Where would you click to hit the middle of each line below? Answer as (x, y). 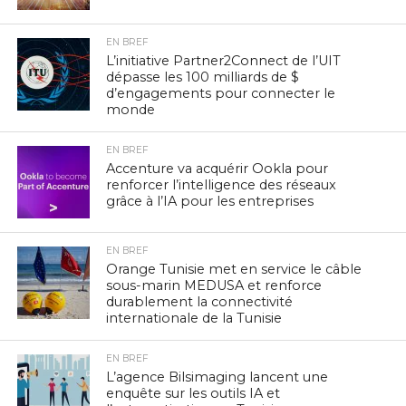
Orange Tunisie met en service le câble (234, 269)
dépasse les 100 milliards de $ (203, 77)
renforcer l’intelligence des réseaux (222, 184)
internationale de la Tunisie (194, 318)
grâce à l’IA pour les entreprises (210, 201)
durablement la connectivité (200, 301)
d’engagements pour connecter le (221, 93)
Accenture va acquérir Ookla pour (217, 168)
